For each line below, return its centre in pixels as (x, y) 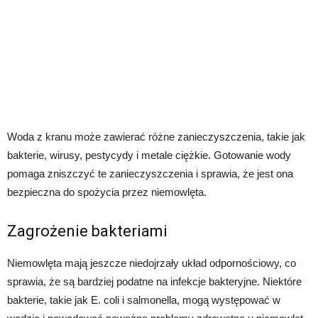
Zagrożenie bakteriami (87, 231)
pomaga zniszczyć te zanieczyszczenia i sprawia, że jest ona (150, 174)
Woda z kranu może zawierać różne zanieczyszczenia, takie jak (156, 137)
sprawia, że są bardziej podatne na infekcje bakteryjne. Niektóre (154, 282)
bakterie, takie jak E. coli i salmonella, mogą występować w (144, 300)
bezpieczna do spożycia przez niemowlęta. (107, 192)
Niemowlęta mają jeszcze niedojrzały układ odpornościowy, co (152, 263)
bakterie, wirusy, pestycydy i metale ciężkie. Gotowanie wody (149, 155)
